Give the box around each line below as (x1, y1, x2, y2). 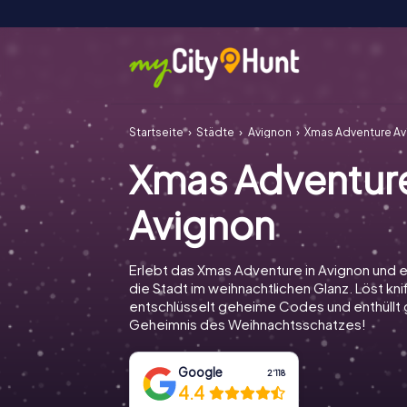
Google (178, 364, 223, 380)
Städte (196, 125, 235, 139)
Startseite (129, 125, 184, 139)
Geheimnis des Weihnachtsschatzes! (129, 315, 366, 333)
